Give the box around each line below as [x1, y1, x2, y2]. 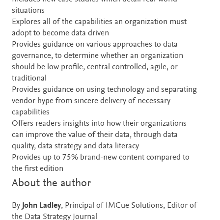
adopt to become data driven [12, 29, 109, 38]
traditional [12, 75, 47, 83]
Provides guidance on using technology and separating [12, 86, 197, 95]
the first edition [12, 165, 63, 174]
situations [12, 7, 45, 16]
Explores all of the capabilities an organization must [12, 18, 187, 27]
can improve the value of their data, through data [12, 131, 178, 140]
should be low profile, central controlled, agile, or [12, 63, 178, 72]
